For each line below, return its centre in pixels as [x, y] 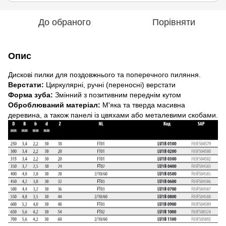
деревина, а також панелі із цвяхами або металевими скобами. [113, 115]
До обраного [65, 22]
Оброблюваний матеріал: [54, 105]
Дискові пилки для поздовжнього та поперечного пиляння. [104, 75]
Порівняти [174, 22]
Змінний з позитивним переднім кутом [117, 95]
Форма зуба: [31, 95]
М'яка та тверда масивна [143, 105]
